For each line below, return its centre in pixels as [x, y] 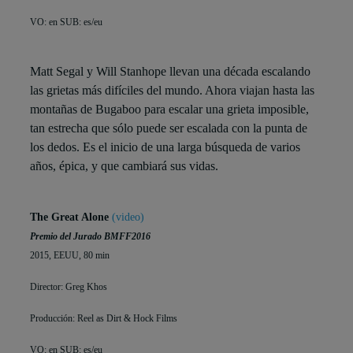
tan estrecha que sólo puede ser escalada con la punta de [169, 128]
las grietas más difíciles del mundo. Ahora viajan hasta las [172, 91]
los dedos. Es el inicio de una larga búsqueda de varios [165, 147]
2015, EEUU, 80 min [70, 256]
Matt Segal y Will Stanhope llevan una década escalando [170, 72]
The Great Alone [71, 217]
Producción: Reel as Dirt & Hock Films [104, 319]
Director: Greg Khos [69, 287]
